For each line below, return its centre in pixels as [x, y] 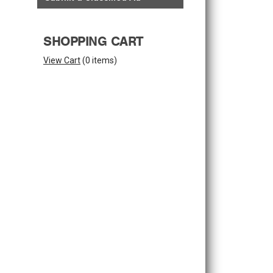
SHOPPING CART [93, 41]
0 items [100, 60]
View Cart [62, 60]
